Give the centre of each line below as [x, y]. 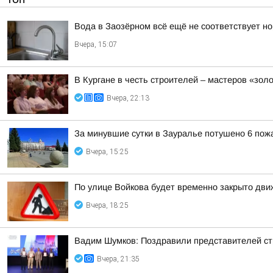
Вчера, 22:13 [128, 98]
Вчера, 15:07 [96, 44]
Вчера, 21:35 [118, 259]
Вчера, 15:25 [107, 152]
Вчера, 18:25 [107, 205]
